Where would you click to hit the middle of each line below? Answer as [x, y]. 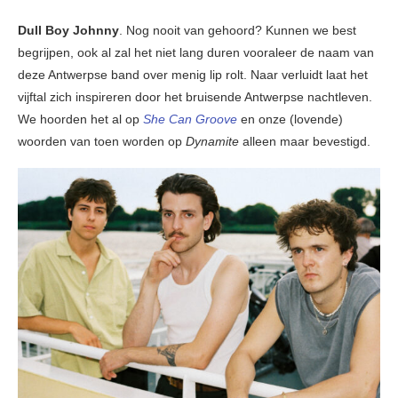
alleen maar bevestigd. [305, 142]
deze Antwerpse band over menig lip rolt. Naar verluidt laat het [193, 75]
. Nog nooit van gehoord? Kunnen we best [238, 31]
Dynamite [211, 142]
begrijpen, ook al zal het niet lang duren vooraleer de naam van [196, 53]
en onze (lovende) [292, 119]
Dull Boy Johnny [68, 31]
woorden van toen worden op [100, 142]
